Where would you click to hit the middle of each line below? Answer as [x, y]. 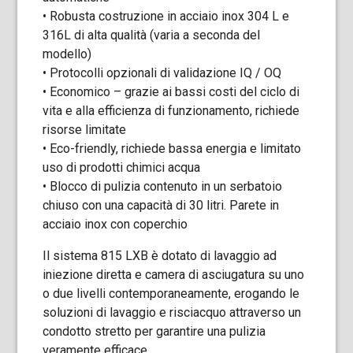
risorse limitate [85, 130]
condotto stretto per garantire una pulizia [154, 331]
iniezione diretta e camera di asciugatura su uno [174, 275]
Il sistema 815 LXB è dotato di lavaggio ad [160, 256]
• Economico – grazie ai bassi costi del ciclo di [171, 92]
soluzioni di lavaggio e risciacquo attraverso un [172, 312]
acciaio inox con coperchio [115, 224]
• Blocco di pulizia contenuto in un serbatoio [163, 186]
